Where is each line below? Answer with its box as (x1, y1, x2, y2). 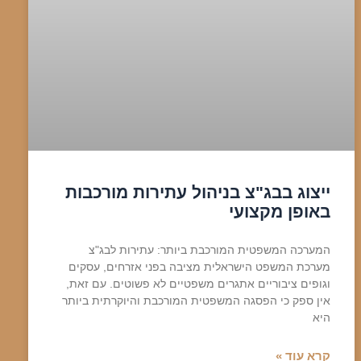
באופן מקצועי (228, 202, 330, 222)
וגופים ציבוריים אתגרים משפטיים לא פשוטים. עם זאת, (65, 277, 330, 291)
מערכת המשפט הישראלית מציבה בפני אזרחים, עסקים (68, 260, 330, 274)
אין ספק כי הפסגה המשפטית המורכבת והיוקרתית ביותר (61, 294, 330, 308)
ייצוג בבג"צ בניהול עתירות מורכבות (64, 183, 330, 202)
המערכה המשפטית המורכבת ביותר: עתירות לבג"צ (88, 243, 330, 257)
